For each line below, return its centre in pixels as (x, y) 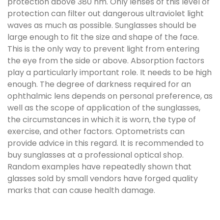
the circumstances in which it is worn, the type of (102, 120)
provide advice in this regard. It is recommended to (106, 143)
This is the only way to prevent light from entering (103, 49)
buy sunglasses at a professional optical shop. (96, 155)
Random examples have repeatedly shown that (99, 167)
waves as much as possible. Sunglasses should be (102, 25)
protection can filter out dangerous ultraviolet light (106, 14)
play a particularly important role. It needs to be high (110, 72)
